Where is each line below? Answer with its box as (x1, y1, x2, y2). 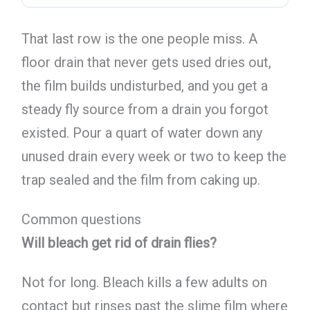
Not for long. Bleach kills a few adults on (21, 273, 267, 291)
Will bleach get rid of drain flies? (21, 234, 217, 251)
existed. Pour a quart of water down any (21, 124, 262, 141)
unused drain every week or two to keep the (21, 147, 286, 165)
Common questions (21, 210, 141, 228)
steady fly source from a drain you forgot (21, 100, 268, 118)
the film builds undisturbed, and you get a (21, 77, 268, 94)
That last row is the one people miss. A (21, 30, 257, 47)
